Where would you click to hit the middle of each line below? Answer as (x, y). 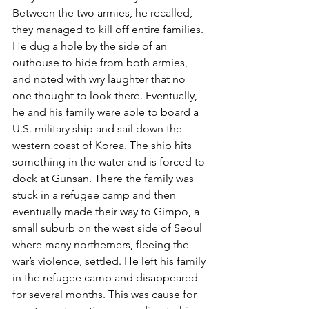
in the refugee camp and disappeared (107, 278)
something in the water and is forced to (110, 162)
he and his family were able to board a (107, 112)
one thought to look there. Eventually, (106, 96)
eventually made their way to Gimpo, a (107, 212)
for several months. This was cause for (106, 295)
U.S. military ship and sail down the (99, 129)
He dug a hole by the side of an (91, 46)
